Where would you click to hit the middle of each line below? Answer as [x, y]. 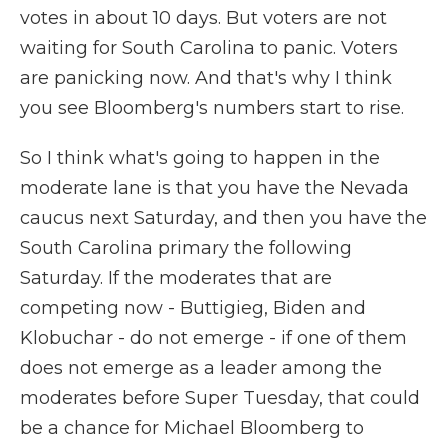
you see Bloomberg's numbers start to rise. [212, 108]
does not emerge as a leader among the [201, 368]
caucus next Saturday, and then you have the [223, 218]
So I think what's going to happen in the [200, 158]
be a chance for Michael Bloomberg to [192, 428]
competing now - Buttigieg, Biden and [193, 308]
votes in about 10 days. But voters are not [203, 18]
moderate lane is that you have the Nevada [214, 188]
